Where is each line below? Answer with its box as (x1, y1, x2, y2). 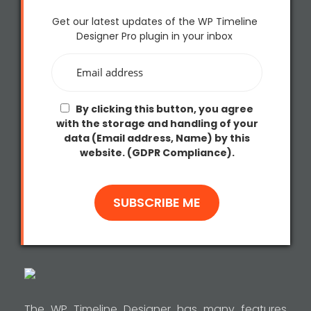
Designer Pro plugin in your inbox (76, 28, 233, 43)
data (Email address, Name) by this (64, 131, 250, 146)
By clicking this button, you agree (74, 102, 254, 117)
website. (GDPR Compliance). (79, 146, 235, 160)
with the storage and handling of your (56, 117, 258, 131)
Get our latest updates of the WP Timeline (51, 14, 258, 28)
